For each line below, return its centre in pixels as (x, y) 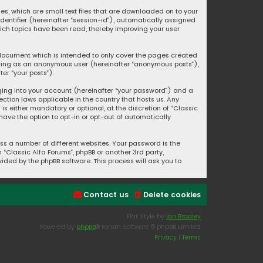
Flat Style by (146, 217)
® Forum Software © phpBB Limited (148, 227)
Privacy (166, 238)
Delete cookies (172, 195)
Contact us (106, 195)
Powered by (58, 227)
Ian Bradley (183, 217)
